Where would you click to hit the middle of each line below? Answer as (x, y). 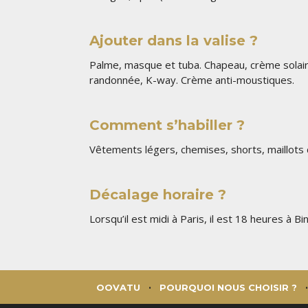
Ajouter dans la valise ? (174, 41)
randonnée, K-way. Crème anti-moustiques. (192, 80)
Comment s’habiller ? (167, 125)
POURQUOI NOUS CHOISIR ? (228, 287)
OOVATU (118, 287)
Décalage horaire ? (158, 194)
